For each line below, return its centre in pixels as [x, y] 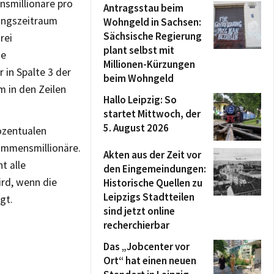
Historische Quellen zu [153, 183]
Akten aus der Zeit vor [152, 155]
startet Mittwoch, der [152, 114]
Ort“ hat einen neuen [150, 261]
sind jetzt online [139, 211]
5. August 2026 [136, 128]
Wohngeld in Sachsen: [152, 22]
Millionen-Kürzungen [149, 64]
